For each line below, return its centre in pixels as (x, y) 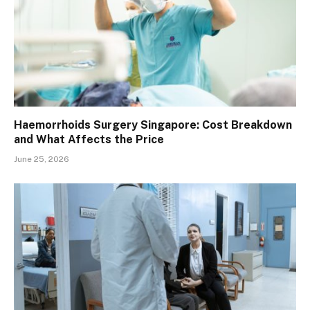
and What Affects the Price (89, 139)
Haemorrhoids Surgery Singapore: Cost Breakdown (153, 125)
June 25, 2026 (42, 159)
